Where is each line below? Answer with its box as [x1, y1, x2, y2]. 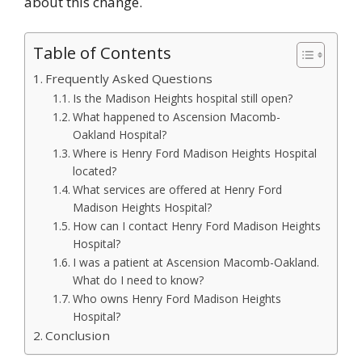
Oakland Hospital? [72, 127, 166, 143]
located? [72, 163, 116, 179]
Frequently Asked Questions [45, 70, 213, 87]
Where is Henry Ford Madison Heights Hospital [72, 145, 317, 162]
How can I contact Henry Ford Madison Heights [72, 218, 321, 234]
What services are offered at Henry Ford [72, 182, 282, 198]
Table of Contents [33, 41, 171, 65]
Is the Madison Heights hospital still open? [72, 90, 293, 107]
